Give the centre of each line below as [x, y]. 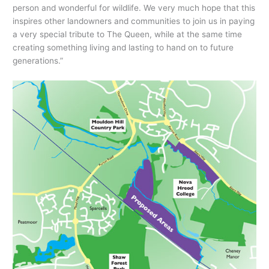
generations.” [38, 60]
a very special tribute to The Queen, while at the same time [128, 34]
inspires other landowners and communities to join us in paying [134, 21]
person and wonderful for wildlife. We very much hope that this [134, 8]
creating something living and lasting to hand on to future [123, 47]
